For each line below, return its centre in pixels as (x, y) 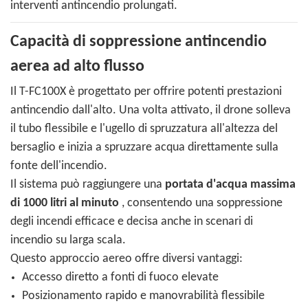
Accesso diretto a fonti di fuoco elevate (120, 278)
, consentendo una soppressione (201, 203)
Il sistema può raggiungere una (88, 185)
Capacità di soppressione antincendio (139, 42)
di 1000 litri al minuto (65, 203)
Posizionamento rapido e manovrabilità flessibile (143, 296)
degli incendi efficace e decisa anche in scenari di (132, 222)
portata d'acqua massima (230, 185)
